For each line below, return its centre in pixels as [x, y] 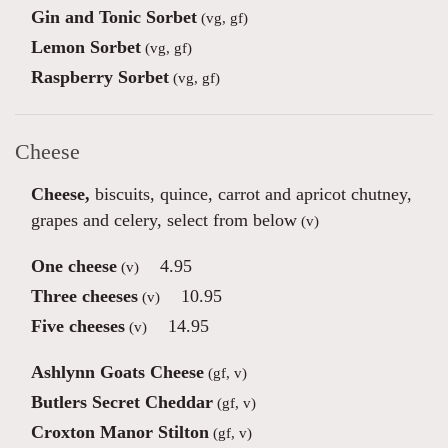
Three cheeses [84, 296]
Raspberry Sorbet [100, 77]
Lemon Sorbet [86, 47]
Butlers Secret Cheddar [122, 402]
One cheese [74, 266]
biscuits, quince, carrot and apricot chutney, [251, 194]
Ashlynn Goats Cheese [117, 372]
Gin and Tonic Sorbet [114, 17]
